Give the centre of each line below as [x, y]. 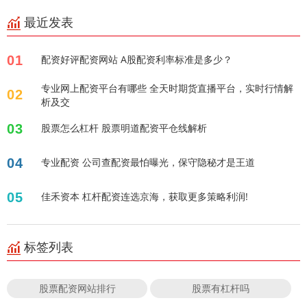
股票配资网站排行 [77, 288]
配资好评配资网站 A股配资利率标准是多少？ [137, 60]
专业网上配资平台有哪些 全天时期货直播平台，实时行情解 [167, 88]
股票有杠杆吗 [221, 288]
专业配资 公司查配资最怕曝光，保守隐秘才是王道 [148, 162]
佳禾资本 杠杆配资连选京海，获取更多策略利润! [145, 197]
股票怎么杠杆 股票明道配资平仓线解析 [124, 128]
